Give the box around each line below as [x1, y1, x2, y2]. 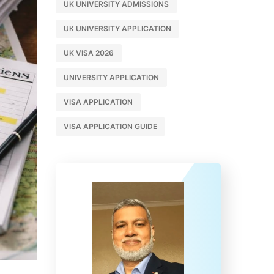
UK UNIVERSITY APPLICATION [64, 24, 171, 33]
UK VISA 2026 [64, 48, 114, 57]
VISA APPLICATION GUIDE [64, 122, 157, 131]
